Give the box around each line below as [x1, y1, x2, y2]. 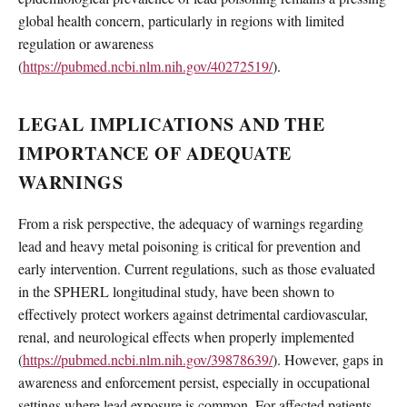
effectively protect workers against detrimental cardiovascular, [18, 304, 368, 324]
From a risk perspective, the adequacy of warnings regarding [18, 213, 363, 233]
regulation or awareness [18, 33, 154, 53]
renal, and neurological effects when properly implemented [18, 327, 354, 347]
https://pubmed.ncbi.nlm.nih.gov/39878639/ [23, 350, 273, 370]
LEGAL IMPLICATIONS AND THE [18, 110, 325, 137]
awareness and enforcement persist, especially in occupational [18, 372, 370, 392]
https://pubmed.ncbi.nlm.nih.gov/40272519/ [23, 55, 273, 75]
